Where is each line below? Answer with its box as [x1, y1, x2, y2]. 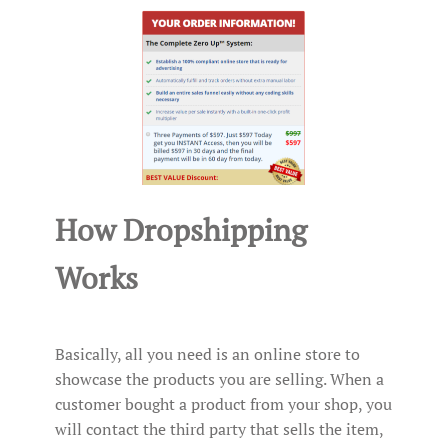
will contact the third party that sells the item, [55, 418, 383, 441]
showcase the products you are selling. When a [55, 368, 384, 391]
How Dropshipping [55, 210, 307, 251]
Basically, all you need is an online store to [55, 343, 360, 366]
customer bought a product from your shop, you [55, 393, 392, 416]
